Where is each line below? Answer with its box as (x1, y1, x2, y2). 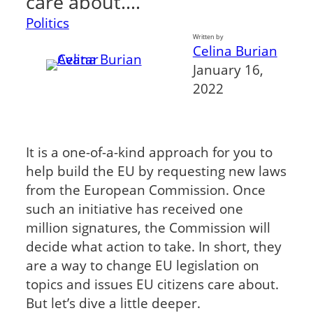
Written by (192, 31, 224, 41)
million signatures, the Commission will (25, 218, 270, 236)
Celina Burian (192, 41, 277, 59)
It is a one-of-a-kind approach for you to (25, 143, 272, 161)
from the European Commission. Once (25, 180, 265, 198)
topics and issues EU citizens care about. (25, 275, 279, 293)
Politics (25, 13, 69, 31)
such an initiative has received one (25, 199, 243, 217)
